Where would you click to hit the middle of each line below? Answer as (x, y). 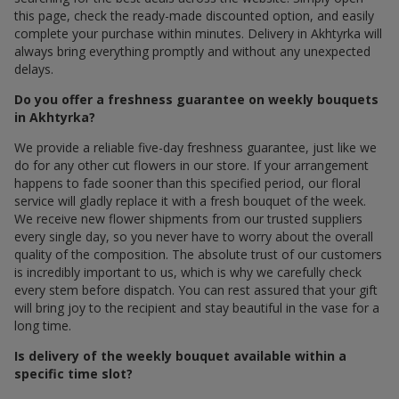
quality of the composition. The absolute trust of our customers (198, 254)
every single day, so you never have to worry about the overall (194, 236)
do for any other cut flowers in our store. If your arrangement (191, 165)
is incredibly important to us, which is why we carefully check (188, 272)
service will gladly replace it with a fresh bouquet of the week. (190, 200)
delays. (34, 69)
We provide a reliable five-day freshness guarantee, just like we (195, 147)
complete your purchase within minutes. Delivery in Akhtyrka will (198, 33)
